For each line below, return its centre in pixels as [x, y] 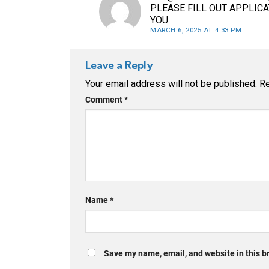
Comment [105, 100]
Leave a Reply [120, 65]
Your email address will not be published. [171, 83]
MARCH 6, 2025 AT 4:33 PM [196, 31]
